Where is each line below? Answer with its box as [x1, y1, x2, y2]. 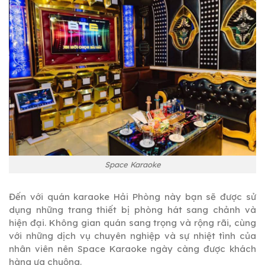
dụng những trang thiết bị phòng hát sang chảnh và [9, 204, 256, 216]
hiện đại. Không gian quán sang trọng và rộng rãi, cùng [9, 217, 256, 229]
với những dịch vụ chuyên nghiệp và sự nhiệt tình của [9, 230, 256, 242]
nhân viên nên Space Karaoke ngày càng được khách [9, 243, 256, 255]
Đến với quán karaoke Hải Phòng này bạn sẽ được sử [9, 191, 256, 203]
